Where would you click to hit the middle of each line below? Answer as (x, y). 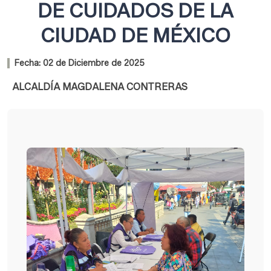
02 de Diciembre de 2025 (94, 64)
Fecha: (28, 64)
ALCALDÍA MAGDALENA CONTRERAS (100, 87)
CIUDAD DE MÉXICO (135, 36)
